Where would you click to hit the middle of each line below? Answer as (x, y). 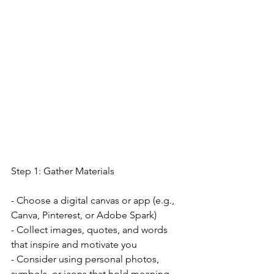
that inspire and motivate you (74, 244)
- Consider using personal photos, (86, 259)
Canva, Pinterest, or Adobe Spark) (84, 215)
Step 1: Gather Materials (63, 171)
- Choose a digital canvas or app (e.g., (94, 200)
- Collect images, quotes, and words (91, 230)
